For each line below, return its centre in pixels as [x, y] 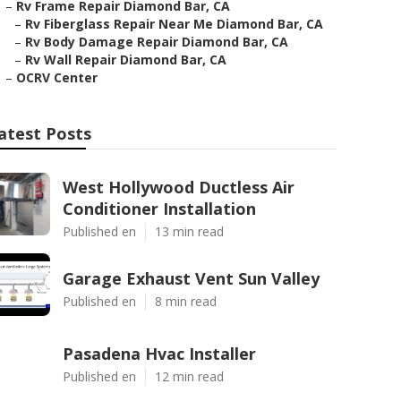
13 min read [189, 231]
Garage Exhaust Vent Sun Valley [191, 278]
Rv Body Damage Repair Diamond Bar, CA [157, 42]
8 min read [186, 301]
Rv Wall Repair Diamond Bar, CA [126, 60]
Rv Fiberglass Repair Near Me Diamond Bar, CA [174, 24]
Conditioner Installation [159, 209]
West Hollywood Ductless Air [179, 187]
